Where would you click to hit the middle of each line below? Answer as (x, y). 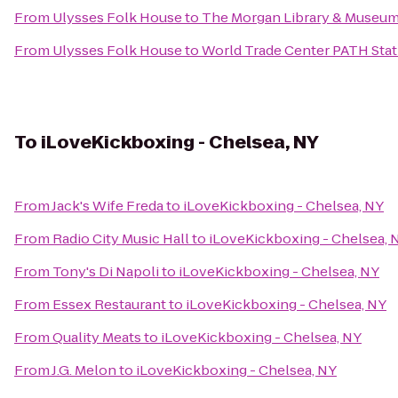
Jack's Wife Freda (107, 206)
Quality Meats (97, 337)
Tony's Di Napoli (106, 271)
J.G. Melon (84, 370)
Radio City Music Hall (121, 239)
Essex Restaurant (109, 304)
